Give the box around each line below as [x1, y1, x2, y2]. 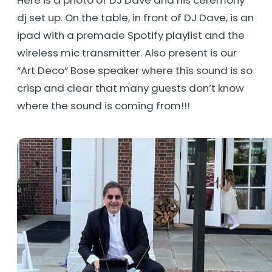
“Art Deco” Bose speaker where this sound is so [17, 63, 253, 78]
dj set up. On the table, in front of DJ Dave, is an [17, 10, 254, 25]
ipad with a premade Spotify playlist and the [17, 27, 245, 42]
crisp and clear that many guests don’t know [17, 80, 244, 95]
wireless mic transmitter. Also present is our [17, 45, 237, 60]
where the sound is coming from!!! [17, 98, 190, 113]
